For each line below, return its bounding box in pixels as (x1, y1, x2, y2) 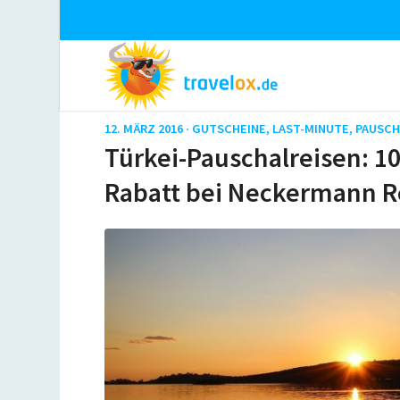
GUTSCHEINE (192, 121, 267, 137)
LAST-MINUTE (272, 121, 350, 137)
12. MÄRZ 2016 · (104, 121, 193, 137)
